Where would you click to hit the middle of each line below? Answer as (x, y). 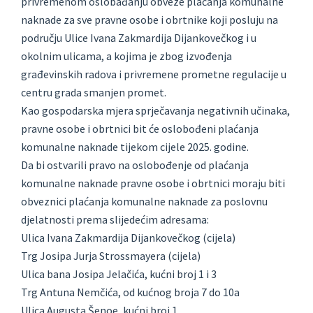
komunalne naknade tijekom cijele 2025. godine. (135, 147)
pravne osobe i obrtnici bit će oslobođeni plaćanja (140, 129)
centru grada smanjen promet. (94, 93)
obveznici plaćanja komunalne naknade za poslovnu (144, 202)
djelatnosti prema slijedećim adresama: (115, 220)
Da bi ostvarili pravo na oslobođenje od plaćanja (135, 165)
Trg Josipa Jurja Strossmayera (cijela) (111, 256)
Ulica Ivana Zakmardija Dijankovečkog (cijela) (128, 238)
